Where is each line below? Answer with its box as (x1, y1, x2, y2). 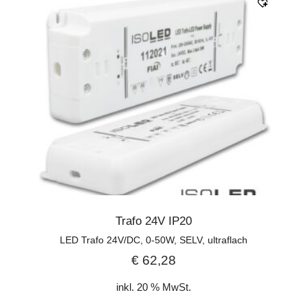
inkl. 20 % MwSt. (116, 280, 192, 293)
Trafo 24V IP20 (115, 214, 192, 228)
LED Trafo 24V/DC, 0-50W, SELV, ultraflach (60, 234, 248, 245)
